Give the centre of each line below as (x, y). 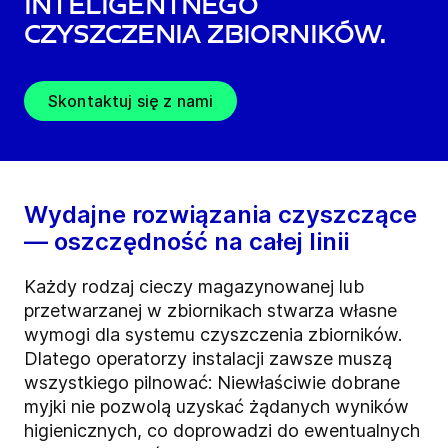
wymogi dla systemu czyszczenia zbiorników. (213, 335)
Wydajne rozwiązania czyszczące (220, 215)
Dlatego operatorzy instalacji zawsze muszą (208, 359)
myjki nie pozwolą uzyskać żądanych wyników (216, 407)
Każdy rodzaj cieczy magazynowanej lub (194, 287)
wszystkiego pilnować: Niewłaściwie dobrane (212, 383)
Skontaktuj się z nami (131, 101)
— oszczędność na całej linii (186, 242)
